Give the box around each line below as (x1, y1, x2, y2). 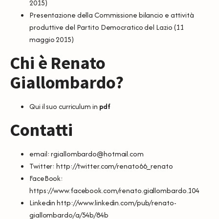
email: (29, 148, 51, 159)
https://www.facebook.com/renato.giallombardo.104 (29, 185, 200, 196)
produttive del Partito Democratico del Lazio (29, 22, 173, 32)
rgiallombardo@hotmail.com (51, 148, 144, 159)
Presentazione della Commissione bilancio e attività (29, 9, 194, 20)
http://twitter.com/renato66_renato (56, 160, 173, 171)
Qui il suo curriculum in (29, 101, 99, 111)
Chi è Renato (10, 51, 106, 74)
